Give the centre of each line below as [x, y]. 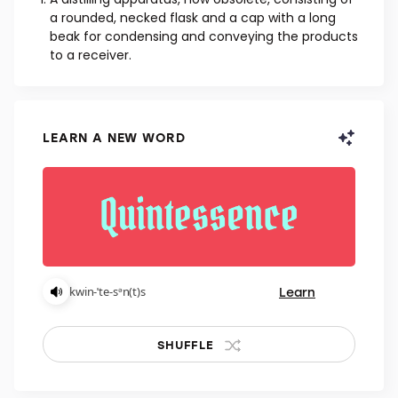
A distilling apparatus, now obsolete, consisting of [202, 88]
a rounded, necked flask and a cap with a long [193, 107]
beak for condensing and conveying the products [204, 125]
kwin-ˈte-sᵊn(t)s [107, 380]
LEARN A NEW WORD [114, 226]
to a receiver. [91, 144]
